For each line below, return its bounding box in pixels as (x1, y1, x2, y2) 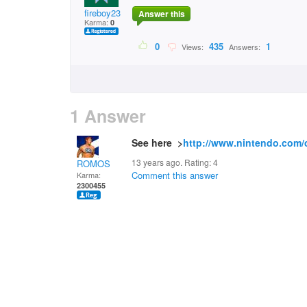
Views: (177, 41, 206, 53)
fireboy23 (84, 6, 121, 19)
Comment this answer (132, 169, 218, 182)
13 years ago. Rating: (132, 156, 213, 168)
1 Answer (70, 103, 146, 128)
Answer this (138, 8, 185, 21)
